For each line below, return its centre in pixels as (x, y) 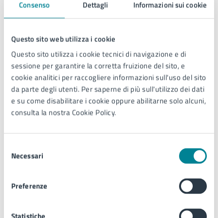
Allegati (28, 76)
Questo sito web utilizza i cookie (64, 39)
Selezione (18, 146)
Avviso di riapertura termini (84, 108)
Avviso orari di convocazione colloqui (99, 148)
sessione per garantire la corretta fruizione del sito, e (98, 66)
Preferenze (29, 186)
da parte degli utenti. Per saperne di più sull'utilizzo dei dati (108, 89)
